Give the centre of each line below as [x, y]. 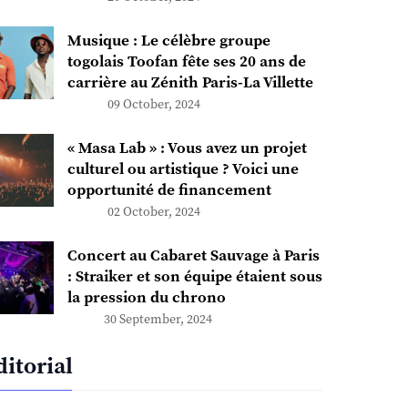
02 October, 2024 [154, 213]
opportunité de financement [169, 191]
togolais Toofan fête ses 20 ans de [186, 62]
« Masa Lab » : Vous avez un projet [187, 149]
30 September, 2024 [158, 320]
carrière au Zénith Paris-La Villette [190, 83]
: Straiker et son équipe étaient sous [194, 277]
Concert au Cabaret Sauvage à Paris [193, 256]
